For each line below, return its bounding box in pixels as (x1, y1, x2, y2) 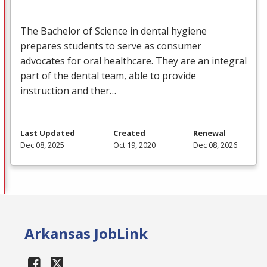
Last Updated (20, 128, 75, 139)
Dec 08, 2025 (20, 139, 64, 151)
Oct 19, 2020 (113, 139, 156, 151)
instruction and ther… (20, 84, 116, 98)
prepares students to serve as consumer (20, 39, 201, 53)
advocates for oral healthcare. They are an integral (20, 54, 247, 68)
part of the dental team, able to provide (20, 69, 196, 83)
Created (113, 128, 145, 139)
